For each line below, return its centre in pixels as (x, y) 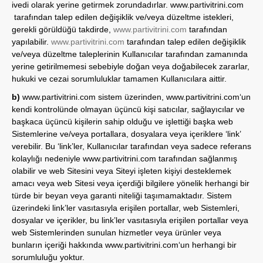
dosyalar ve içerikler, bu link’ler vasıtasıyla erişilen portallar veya (130, 220)
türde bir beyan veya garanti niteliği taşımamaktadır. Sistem (122, 195)
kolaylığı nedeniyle (47, 159)
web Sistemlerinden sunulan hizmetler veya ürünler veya (117, 232)
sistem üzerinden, (131, 97)
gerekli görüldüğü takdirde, (63, 29)
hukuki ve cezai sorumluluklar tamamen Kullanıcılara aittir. (119, 79)
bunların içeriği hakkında (58, 245)
